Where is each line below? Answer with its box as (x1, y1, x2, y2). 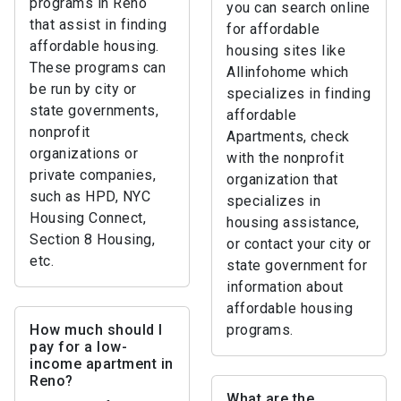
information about (226, 278, 344, 295)
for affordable (226, 21, 320, 38)
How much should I (30, 321, 163, 338)
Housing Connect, (30, 209, 146, 226)
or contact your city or (226, 235, 371, 252)
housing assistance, (226, 214, 360, 231)
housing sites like (226, 42, 346, 59)
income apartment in (30, 355, 174, 372)
